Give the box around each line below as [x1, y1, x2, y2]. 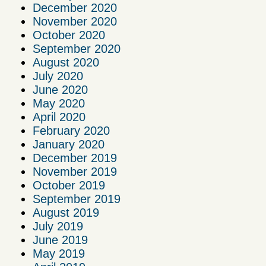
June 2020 [33, 83, 88, 97]
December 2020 [33, 1, 117, 15]
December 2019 [33, 151, 117, 165]
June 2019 [33, 233, 88, 247]
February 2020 [33, 124, 110, 138]
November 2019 [33, 165, 117, 179]
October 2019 [33, 179, 105, 192]
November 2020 [33, 15, 117, 28]
